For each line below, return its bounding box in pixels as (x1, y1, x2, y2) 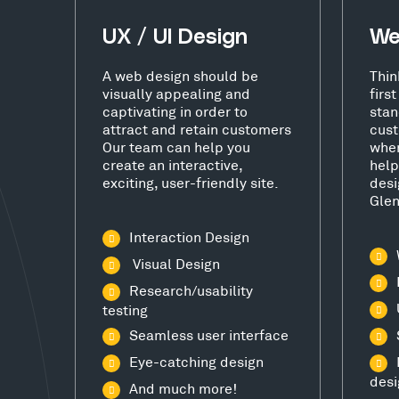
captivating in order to (102, 102, 248, 119)
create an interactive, (102, 155, 242, 173)
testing (102, 300, 148, 318)
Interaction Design (129, 227, 249, 245)
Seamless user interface (129, 325, 289, 343)
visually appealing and (102, 84, 250, 102)
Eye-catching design (129, 352, 264, 370)
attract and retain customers (102, 119, 291, 137)
